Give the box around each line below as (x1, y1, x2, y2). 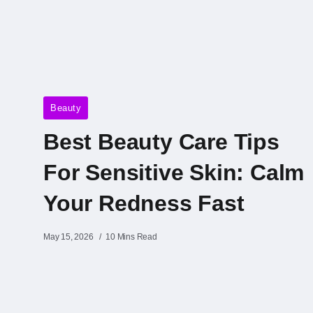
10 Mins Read (105, 231, 157, 242)
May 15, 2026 (43, 231, 94, 242)
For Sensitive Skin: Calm (43, 159, 305, 185)
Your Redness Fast (43, 190, 245, 216)
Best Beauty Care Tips (43, 129, 279, 154)
